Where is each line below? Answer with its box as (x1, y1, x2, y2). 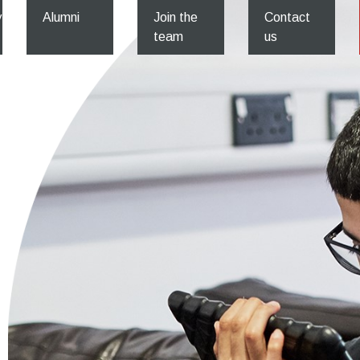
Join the (153, 10, 198, 24)
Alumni (43, 10, 80, 24)
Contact (264, 10, 310, 24)
